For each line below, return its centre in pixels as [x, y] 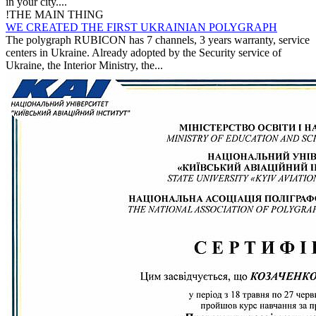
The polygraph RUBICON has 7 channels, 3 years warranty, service [158, 39]
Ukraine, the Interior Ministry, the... [84, 65]
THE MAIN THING [56, 14]
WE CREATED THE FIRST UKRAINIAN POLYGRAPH [141, 27]
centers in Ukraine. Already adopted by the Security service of [144, 52]
